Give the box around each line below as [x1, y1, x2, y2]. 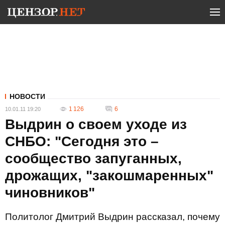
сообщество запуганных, [5, 151, 182, 166]
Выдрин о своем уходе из [5, 117, 187, 132]
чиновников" [5, 185, 95, 200]
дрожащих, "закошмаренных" [5, 168, 213, 183]
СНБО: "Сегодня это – [5, 134, 159, 149]
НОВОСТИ [10, 92, 45, 100]
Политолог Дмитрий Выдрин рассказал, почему [5, 211, 220, 222]
